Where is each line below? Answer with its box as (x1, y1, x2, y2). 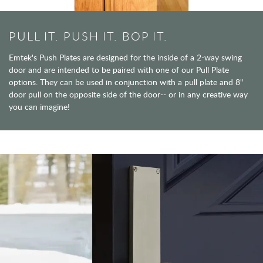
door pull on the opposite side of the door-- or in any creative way (9, 89, 248, 100)
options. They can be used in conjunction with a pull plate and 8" (9, 76, 243, 88)
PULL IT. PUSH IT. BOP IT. (9, 28, 168, 45)
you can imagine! (9, 101, 70, 113)
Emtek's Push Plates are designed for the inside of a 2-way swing (9, 52, 242, 63)
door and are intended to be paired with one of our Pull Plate (9, 64, 229, 76)
